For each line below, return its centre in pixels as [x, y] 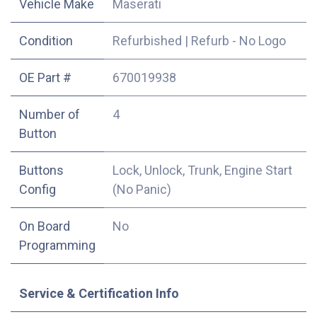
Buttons [41, 170]
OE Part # [45, 77]
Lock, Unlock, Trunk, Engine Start [202, 170]
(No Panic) [142, 189]
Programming [57, 245]
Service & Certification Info [99, 293]
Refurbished [147, 40]
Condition [46, 40]
